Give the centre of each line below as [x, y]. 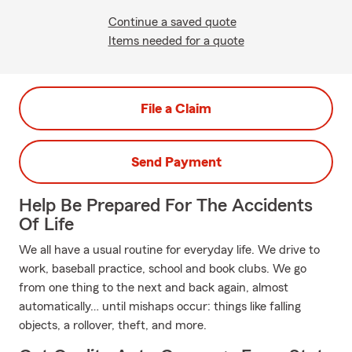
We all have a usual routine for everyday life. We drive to [169, 250]
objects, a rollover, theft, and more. [113, 325]
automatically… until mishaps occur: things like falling [160, 306]
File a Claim [176, 108]
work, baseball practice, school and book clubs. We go [163, 269]
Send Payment [176, 162]
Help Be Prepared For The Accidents [166, 206]
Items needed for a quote [176, 41]
